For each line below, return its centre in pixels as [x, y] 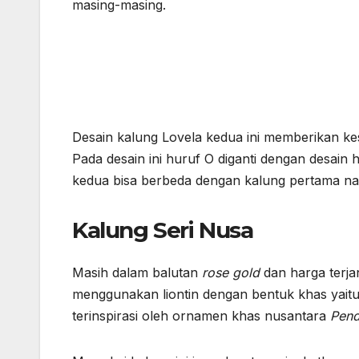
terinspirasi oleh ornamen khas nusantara [201, 316]
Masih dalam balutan [137, 273]
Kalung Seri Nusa [163, 230]
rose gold [233, 273]
